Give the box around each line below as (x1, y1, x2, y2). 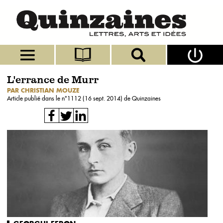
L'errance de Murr (7, 75, 99, 86)
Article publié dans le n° (7, 95, 67, 102)
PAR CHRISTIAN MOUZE (7, 87, 80, 94)
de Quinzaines (124, 95, 161, 102)
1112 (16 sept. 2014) (67, 95, 124, 102)
